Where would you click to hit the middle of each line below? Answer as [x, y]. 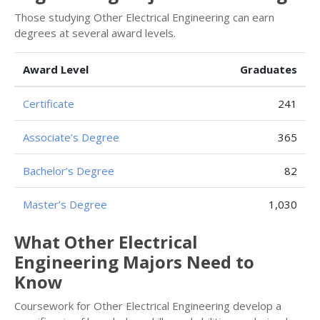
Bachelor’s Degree [69, 171]
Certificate [49, 104]
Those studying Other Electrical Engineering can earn [144, 17]
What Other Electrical [106, 242]
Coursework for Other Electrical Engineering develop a [148, 306]
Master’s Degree [65, 204]
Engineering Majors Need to [134, 262]
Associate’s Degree [71, 137]
